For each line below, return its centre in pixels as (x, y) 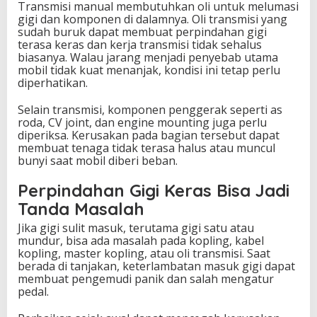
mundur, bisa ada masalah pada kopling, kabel (141, 241)
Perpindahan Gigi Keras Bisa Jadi (154, 191)
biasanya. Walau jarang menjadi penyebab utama (148, 58)
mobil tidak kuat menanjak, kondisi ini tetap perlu (149, 70)
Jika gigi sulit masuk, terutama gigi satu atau (136, 228)
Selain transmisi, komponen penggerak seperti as (150, 110)
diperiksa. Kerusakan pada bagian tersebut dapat (149, 136)
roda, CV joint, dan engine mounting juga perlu (142, 123)
